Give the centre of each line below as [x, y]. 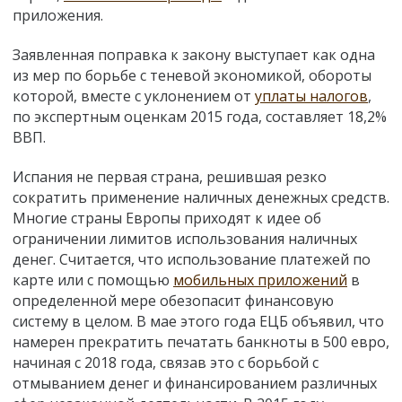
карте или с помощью [93, 280]
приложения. [58, 15]
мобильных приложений [260, 280]
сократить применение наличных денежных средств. [201, 197]
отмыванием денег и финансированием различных [195, 383]
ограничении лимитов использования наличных [185, 238]
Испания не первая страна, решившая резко [170, 176]
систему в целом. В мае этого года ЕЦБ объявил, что [198, 321]
